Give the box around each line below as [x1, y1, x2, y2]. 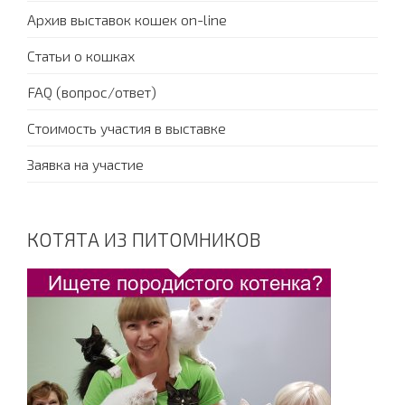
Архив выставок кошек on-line [27, 11, 227, 29]
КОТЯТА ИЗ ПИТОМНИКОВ [27, 228, 260, 251]
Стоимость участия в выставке [27, 119, 226, 137]
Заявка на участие [27, 155, 144, 174]
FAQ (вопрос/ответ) [27, 83, 156, 101]
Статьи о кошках [27, 47, 135, 65]
